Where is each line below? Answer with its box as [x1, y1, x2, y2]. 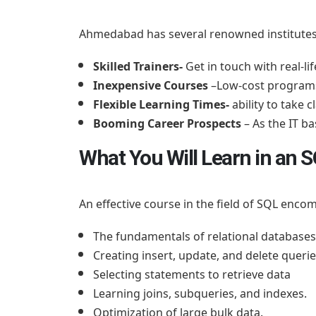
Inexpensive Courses [93, 77, 208, 93]
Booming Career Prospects [93, 115, 244, 131]
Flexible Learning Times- [93, 96, 229, 112]
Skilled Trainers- [93, 58, 183, 74]
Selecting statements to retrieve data [93, 266, 291, 282]
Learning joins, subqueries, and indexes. [93, 285, 307, 301]
